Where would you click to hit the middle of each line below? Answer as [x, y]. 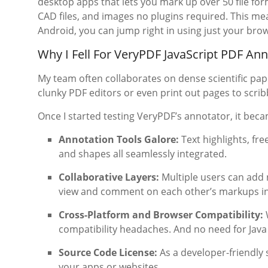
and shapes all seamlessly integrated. [143, 154]
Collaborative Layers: [109, 177]
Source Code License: [108, 252]
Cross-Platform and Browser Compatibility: [161, 215]
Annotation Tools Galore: [119, 139]
